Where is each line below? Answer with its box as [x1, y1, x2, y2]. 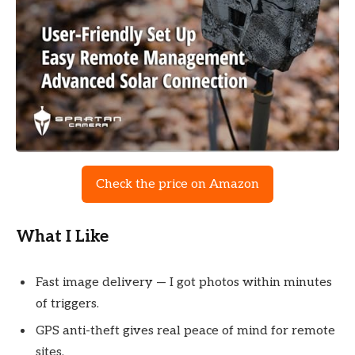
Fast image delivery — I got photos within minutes [36, 274, 332, 290]
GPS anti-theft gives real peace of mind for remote [36, 323, 335, 338]
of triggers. [36, 296, 99, 311]
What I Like [16, 227, 109, 247]
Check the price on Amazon [96, 177, 259, 193]
